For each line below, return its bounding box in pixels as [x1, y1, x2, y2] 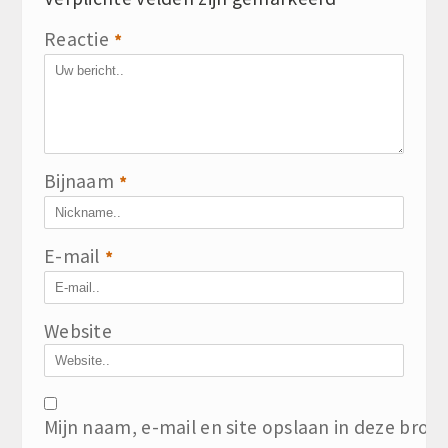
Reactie [44, 26, 110, 51]
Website [44, 318, 113, 343]
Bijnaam [44, 168, 115, 193]
